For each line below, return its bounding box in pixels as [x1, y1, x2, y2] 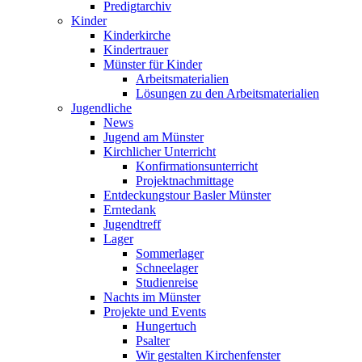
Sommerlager [136, 246, 204, 261]
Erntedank [103, 203, 156, 217]
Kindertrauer [103, 43, 168, 57]
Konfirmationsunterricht [136, 159, 258, 174]
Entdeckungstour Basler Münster [103, 188, 271, 203]
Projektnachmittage [136, 174, 234, 188]
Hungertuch [136, 319, 196, 334]
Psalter [136, 334, 170, 348]
